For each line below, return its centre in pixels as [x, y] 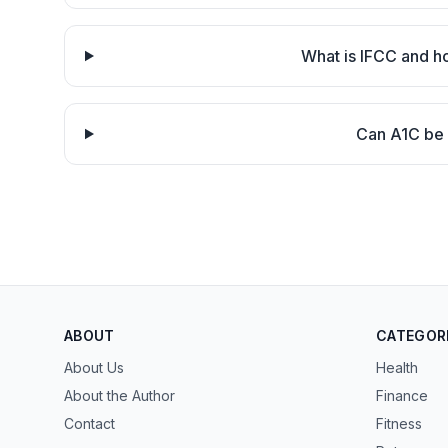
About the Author [119, 395]
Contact [89, 423]
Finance [402, 395]
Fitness [399, 423]
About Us [94, 367]
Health [397, 367]
